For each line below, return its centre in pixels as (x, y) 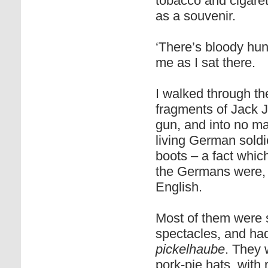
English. (179, 187)
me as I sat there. (205, 63)
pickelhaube (190, 249)
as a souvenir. (196, 16)
